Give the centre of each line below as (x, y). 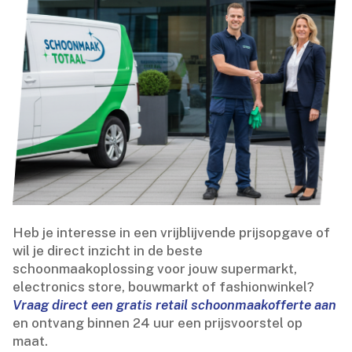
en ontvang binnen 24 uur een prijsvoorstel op (158, 323)
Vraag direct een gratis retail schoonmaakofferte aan (175, 305)
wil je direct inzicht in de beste (108, 251)
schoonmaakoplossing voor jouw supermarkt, (155, 269)
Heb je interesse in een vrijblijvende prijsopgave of (172, 233)
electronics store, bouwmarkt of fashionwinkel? (164, 287)
